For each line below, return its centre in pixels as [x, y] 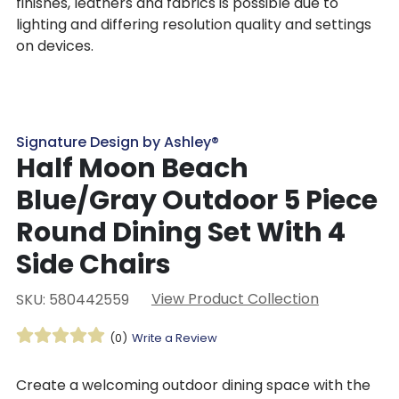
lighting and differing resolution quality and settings [193, 25]
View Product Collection [235, 298]
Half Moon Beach [132, 168]
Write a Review [174, 338]
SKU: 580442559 [72, 299]
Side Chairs [93, 264]
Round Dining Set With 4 [180, 232]
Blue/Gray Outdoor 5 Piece [196, 200]
